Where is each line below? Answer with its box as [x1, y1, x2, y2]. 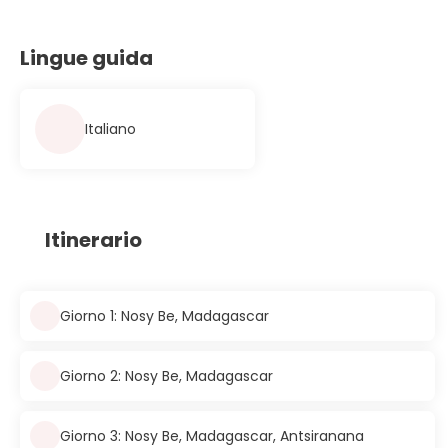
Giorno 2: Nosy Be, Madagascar [60, 365, 273, 386]
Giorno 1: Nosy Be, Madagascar [60, 305, 269, 326]
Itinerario [45, 226, 142, 254]
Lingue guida [20, 44, 153, 72]
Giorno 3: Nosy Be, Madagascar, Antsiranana [60, 425, 364, 446]
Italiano [85, 118, 136, 139]
